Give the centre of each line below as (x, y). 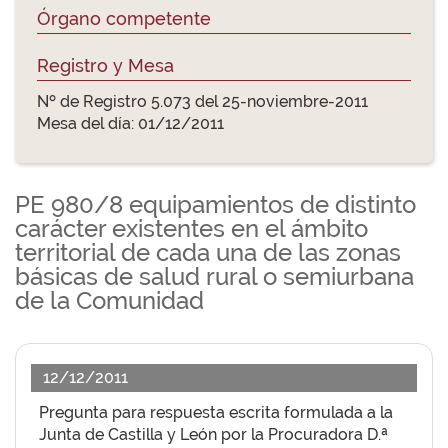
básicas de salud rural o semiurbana (214, 276)
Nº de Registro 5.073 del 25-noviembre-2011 (202, 101)
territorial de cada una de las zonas (208, 252)
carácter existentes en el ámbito (191, 228)
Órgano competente (124, 18)
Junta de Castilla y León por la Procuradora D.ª (213, 434)
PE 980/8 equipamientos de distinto (215, 204)
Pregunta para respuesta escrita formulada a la (216, 412)
